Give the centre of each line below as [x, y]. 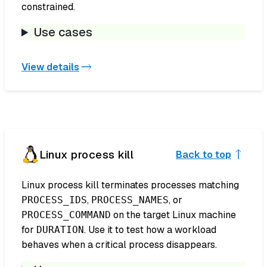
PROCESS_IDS [54, 200]
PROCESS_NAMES [130, 200]
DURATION [60, 230]
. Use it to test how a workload [150, 230]
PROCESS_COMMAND [66, 215]
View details [50, 67]
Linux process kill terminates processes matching [130, 185]
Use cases [63, 32]
